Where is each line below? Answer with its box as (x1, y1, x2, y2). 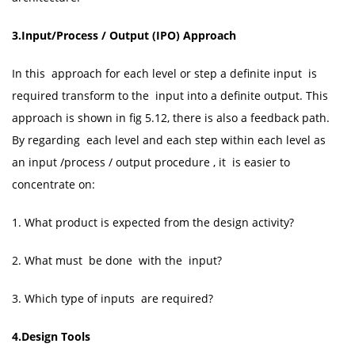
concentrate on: (12, 176, 95, 192)
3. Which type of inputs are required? (12, 290, 213, 306)
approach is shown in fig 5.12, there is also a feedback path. (12, 109, 330, 125)
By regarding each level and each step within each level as (12, 132, 326, 147)
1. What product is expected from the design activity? (12, 214, 294, 230)
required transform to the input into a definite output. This (12, 87, 328, 103)
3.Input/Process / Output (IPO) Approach (12, 27, 236, 43)
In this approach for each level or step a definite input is (12, 65, 317, 81)
